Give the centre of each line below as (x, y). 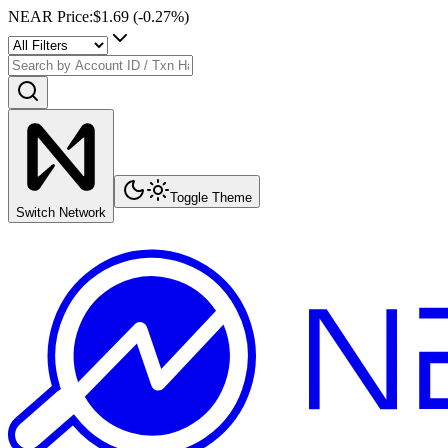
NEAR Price (48, 16)
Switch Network (61, 212)
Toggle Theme (211, 197)
